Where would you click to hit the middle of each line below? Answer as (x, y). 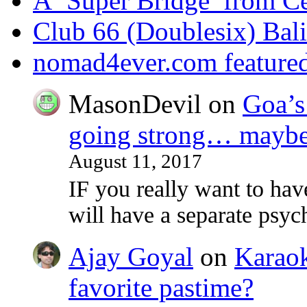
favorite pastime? (161, 288)
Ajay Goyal (131, 257)
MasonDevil (135, 103)
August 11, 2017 (135, 161)
